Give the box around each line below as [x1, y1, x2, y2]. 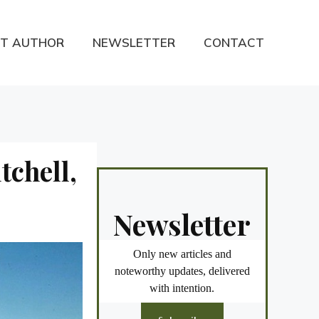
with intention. [150, 282, 215, 295]
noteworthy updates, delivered [114, 265, 250, 278]
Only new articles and [132, 248, 231, 261]
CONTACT [204, 35, 264, 51]
